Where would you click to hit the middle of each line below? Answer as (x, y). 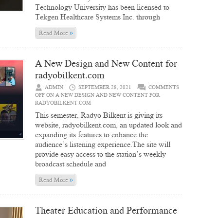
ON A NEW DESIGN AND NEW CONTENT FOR (102, 95)
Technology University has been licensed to (102, 7)
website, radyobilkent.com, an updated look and (109, 125)
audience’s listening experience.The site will (103, 144)
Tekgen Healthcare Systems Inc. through (98, 17)
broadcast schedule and (71, 164)
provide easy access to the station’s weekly (100, 154)
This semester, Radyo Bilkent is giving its (99, 115)
